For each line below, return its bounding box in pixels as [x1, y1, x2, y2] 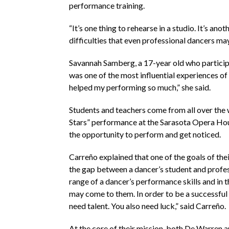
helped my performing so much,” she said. [68, 82, 211, 92]
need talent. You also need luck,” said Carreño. [68, 200, 226, 211]
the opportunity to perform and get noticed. [68, 129, 221, 139]
